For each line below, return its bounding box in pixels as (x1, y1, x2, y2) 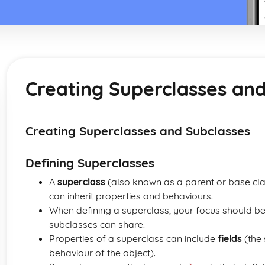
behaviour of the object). (49, 247, 156, 258)
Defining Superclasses (25, 156, 154, 170)
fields (218, 232, 242, 244)
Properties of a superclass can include (49, 232, 218, 244)
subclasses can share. (49, 218, 145, 230)
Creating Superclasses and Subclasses (25, 124, 250, 138)
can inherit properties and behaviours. (49, 190, 213, 202)
